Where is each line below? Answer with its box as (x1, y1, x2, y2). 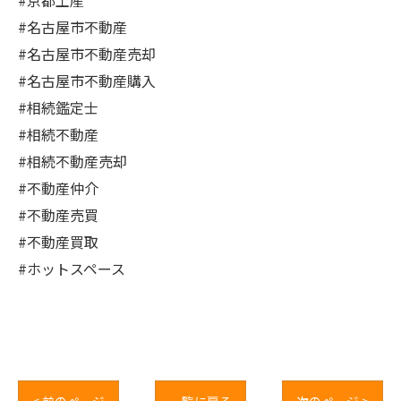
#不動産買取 (18, 231, 98, 252)
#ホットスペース (18, 258, 125, 279)
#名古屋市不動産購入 (18, 70, 156, 91)
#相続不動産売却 (18, 150, 127, 172)
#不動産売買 (18, 204, 98, 226)
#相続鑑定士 (18, 97, 98, 118)
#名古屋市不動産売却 (18, 43, 156, 64)
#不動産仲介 (18, 177, 98, 199)
